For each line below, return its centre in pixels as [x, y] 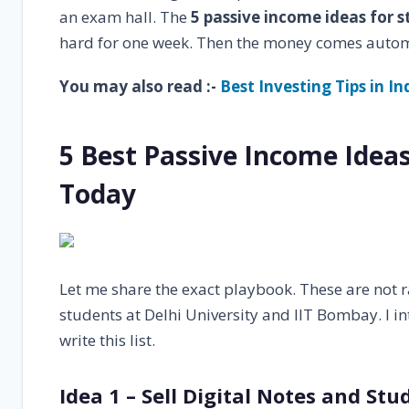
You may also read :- [140, 87]
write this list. [107, 340]
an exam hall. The [125, 17]
